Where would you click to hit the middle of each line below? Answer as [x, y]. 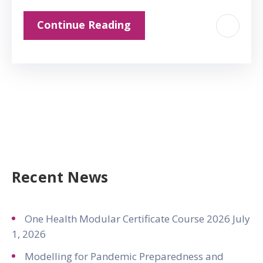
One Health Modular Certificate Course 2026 [127, 219]
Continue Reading [84, 25]
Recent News [60, 177]
